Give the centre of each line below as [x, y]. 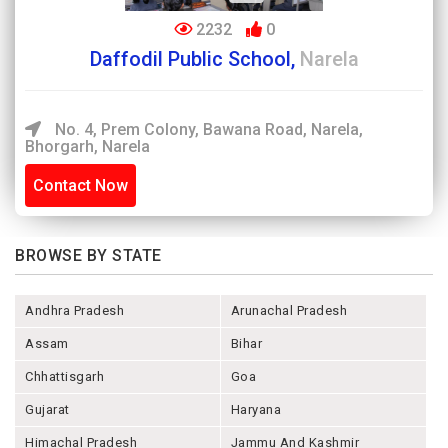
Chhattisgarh [64, 376]
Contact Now [80, 185]
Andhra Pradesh [74, 310]
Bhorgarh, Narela [87, 146]
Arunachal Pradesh [289, 310]
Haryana [256, 409]
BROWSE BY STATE [88, 255]
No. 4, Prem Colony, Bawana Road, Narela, [207, 129]
